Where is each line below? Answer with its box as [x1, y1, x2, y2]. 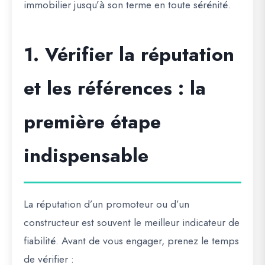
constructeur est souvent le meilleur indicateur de [24, 215, 240, 230]
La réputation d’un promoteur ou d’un [24, 196, 189, 212]
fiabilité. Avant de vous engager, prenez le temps [24, 233, 239, 248]
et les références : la [24, 75, 206, 102]
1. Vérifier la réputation [24, 41, 234, 68]
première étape [24, 108, 161, 135]
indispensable [24, 142, 148, 169]
